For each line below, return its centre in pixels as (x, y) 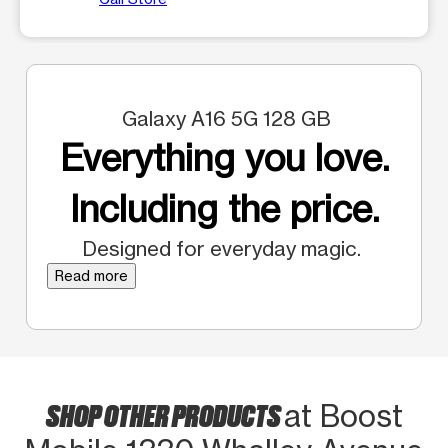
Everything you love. (224, 157)
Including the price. (224, 208)
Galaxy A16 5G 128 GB (224, 118)
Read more (91, 275)
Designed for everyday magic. (224, 248)
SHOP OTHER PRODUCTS (164, 413)
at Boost (343, 415)
